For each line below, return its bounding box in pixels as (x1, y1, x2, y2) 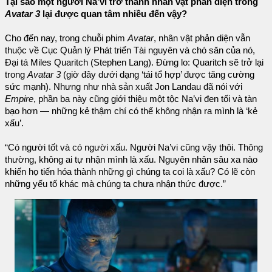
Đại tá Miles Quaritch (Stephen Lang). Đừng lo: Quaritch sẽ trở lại (5, 58, 263, 68)
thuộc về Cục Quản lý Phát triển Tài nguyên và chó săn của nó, (5, 46, 255, 56)
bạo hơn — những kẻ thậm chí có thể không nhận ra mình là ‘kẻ (5, 106, 257, 117)
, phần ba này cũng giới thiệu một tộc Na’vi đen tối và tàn (33, 94, 257, 104)
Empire (5, 94, 33, 104)
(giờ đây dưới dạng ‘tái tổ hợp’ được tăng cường (61, 70, 254, 80)
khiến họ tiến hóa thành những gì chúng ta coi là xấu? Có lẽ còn (5, 167, 255, 177)
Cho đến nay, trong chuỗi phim (5, 33, 127, 44)
